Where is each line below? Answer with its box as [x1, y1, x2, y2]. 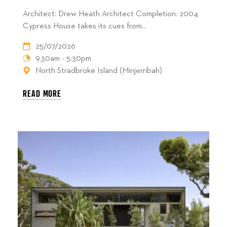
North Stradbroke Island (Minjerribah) [35, 66, 162, 75]
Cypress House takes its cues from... [23, 22, 146, 30]
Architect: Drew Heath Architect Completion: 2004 [23, 10, 198, 18]
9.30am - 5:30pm [35, 54, 91, 63]
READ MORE [23, 87, 62, 99]
